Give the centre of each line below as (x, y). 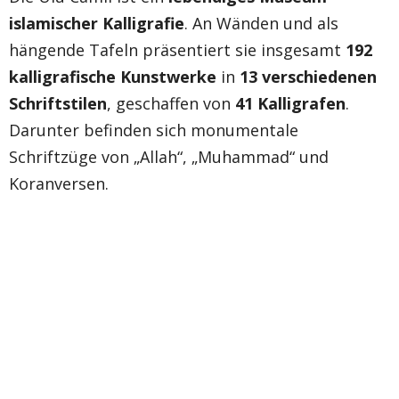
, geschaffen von (171, 103)
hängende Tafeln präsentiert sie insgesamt (177, 49)
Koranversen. (59, 183)
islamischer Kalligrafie (97, 23)
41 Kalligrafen (290, 103)
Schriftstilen (58, 103)
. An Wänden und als (261, 23)
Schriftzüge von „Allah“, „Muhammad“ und (169, 156)
